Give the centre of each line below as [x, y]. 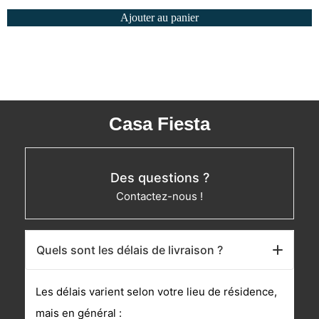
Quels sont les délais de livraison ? [130, 250]
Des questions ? [159, 178]
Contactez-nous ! [159, 197]
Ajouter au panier [159, 18]
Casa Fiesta [159, 124]
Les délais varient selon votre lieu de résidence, [156, 292]
